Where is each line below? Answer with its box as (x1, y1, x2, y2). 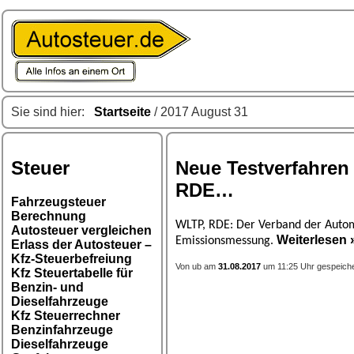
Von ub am (175, 261, 218, 271)
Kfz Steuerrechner (11, 308, 120, 322)
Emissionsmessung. (175, 234, 277, 247)
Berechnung (11, 209, 86, 223)
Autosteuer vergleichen (11, 223, 152, 237)
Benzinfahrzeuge (11, 322, 113, 337)
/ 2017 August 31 (151, 105, 248, 119)
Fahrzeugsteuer (11, 194, 106, 209)
